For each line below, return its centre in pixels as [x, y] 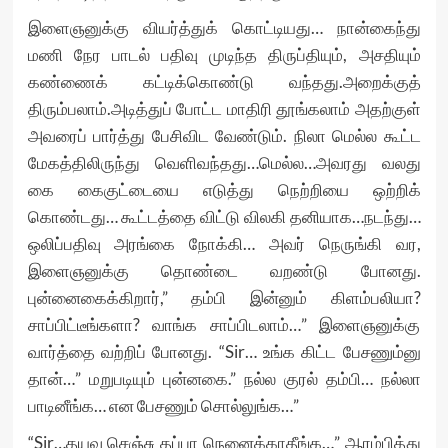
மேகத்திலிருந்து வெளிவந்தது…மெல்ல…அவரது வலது [224, 162]
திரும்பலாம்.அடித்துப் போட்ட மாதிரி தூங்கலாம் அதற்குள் [224, 108]
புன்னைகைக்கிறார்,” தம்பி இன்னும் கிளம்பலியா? [224, 297]
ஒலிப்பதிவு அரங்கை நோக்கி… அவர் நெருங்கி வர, [224, 243]
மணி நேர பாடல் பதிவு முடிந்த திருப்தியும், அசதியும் [224, 54]
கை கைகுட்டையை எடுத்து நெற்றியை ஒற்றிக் [224, 189]
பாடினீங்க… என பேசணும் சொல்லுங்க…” [163, 405]
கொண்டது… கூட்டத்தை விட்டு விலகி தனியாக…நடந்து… [224, 216]
